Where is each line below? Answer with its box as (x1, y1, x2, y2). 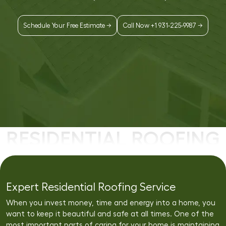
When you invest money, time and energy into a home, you (6, 199, 215, 207)
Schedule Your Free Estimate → (23, 22, 111, 29)
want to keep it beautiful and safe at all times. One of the (6, 210, 214, 218)
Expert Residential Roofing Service (6, 182, 176, 193)
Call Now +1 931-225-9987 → (123, 22, 203, 29)
